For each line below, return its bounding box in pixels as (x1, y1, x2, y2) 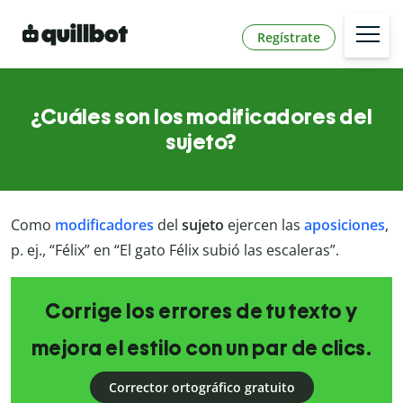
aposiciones (304, 215, 385, 236)
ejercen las (224, 215, 304, 236)
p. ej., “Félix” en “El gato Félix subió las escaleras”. (11, 240, 339, 261)
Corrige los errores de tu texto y (45, 299, 358, 325)
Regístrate (257, 28, 320, 46)
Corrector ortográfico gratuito (108, 379, 295, 397)
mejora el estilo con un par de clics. (31, 336, 372, 362)
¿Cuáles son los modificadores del (31, 103, 372, 130)
